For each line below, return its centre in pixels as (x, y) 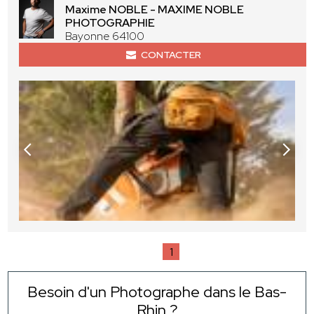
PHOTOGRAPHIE (110, 23)
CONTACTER (171, 55)
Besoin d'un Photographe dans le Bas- (157, 292)
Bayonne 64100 (105, 36)
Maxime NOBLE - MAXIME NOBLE (155, 10)
